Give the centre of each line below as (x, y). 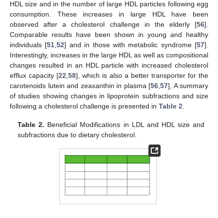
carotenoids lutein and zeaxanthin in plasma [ (80, 85)
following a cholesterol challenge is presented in (84, 106)
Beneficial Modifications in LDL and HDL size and (124, 124)
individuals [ (28, 45)
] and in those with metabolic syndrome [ (130, 45)
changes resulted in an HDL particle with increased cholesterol (109, 65)
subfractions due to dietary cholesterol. (77, 135)
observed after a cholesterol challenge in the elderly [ (103, 24)
